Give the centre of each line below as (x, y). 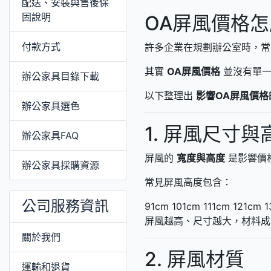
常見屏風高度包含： (188, 182)
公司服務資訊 (65, 206)
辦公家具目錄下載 (60, 76)
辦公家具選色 (51, 106)
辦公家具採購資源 (60, 165)
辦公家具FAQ (50, 135)
